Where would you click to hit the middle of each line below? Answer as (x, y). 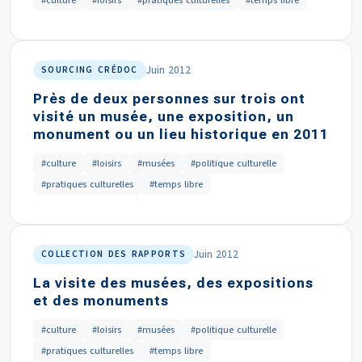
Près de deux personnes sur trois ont (169, 99)
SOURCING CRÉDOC (90, 70)
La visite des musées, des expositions (173, 283)
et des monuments (101, 301)
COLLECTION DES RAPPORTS (114, 254)
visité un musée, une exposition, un (164, 116)
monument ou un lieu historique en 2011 (181, 134)
